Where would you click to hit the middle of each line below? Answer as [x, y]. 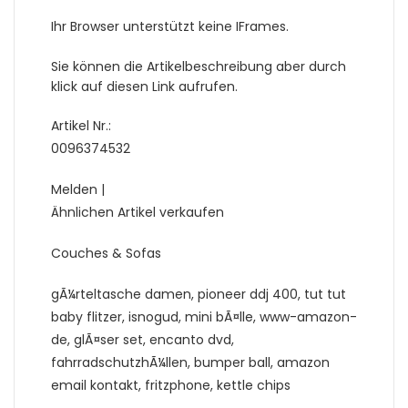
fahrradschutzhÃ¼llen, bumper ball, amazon [190, 362]
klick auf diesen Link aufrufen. [144, 86]
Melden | [78, 189]
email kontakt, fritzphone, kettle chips [171, 385]
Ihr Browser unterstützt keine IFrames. [170, 26]
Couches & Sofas [106, 253]
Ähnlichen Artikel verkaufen [138, 212]
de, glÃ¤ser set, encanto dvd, [143, 339]
